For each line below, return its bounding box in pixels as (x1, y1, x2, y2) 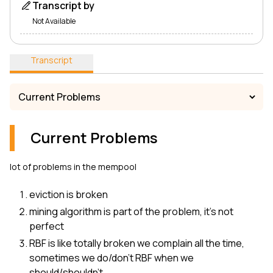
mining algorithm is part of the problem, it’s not (29, 205, 233, 219)
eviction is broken (29, 188, 108, 202)
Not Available (32, 16, 76, 26)
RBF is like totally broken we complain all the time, (29, 236, 244, 250)
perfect (29, 219, 64, 233)
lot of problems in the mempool (10, 161, 136, 173)
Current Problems (30, 127, 158, 147)
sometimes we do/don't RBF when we (29, 251, 194, 265)
